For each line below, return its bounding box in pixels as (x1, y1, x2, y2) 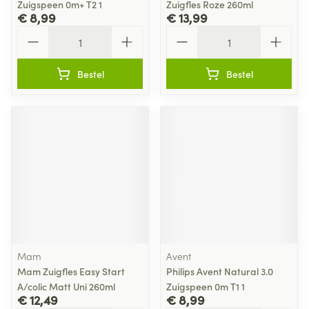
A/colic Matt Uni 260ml (17, 279, 115, 293)
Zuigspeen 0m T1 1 (166, 279, 245, 293)
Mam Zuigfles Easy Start (17, 264, 125, 278)
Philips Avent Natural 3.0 (166, 264, 273, 278)
